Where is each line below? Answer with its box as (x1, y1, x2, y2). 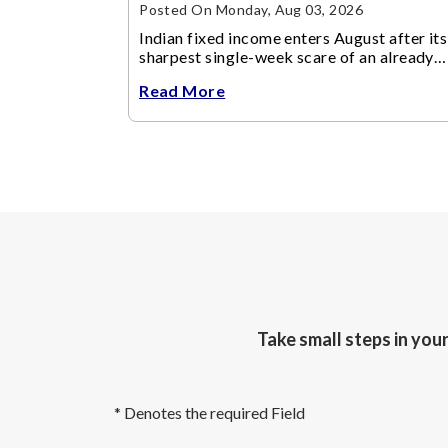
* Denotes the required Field (114, 403, 305, 423)
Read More (139, 81, 226, 101)
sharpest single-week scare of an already (139, 47, 434, 67)
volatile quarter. (139, 66, 255, 86)
